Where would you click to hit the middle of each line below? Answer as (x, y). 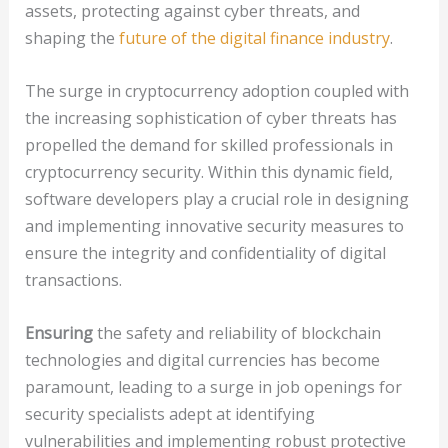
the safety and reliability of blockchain (236, 332)
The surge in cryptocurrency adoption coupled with (216, 91)
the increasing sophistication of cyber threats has (210, 118)
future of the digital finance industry (254, 38)
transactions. (73, 280)
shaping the (71, 38)
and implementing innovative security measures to (214, 226)
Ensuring (58, 332)
